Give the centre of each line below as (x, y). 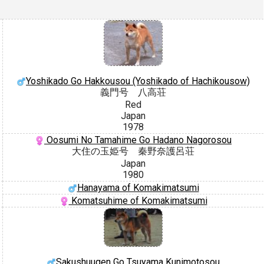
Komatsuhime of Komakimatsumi (138, 200)
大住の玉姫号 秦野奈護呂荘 (133, 151)
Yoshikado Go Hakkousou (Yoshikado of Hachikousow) (138, 81)
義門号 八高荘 (133, 93)
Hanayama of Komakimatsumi (138, 187)
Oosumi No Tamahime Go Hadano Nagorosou (138, 140)
